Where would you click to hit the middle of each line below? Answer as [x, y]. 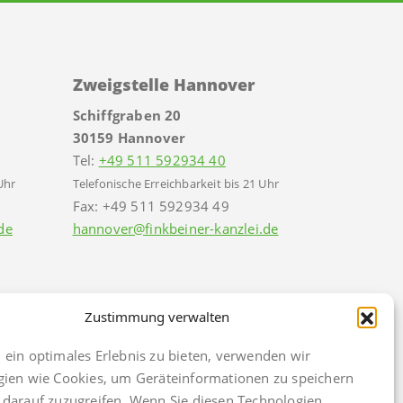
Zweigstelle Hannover [163, 85]
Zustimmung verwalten [157, 317]
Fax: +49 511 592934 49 [151, 206]
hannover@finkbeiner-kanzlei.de [175, 229]
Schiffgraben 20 [127, 116]
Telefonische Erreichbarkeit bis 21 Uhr [176, 184]
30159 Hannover [129, 138]
